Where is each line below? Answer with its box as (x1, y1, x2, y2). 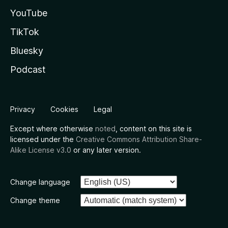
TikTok (10, 26, 39, 37)
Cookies (50, 105, 78, 113)
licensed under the (10, 135, 76, 144)
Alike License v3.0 (10, 146, 71, 154)
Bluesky (10, 45, 43, 56)
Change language (10, 178, 70, 186)
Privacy (10, 105, 35, 113)
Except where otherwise (10, 124, 95, 133)
